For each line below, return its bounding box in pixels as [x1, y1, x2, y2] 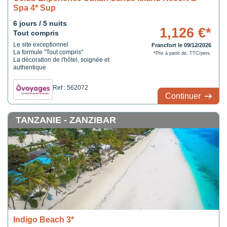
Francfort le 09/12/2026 [151, 42, 211, 48]
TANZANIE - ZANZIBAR [16, 115, 116, 125]
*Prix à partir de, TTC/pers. [153, 51, 211, 56]
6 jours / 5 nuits [13, 19, 67, 27]
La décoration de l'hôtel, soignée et [13, 56, 109, 63]
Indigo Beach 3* [13, 215, 74, 224]
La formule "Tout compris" [13, 49, 83, 56]
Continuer [165, 92, 203, 100]
